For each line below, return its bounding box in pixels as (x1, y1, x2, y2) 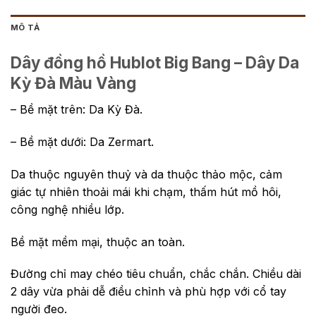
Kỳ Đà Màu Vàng (11, 73, 136, 92)
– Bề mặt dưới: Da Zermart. (11, 134, 154, 149)
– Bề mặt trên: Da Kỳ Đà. (11, 102, 142, 117)
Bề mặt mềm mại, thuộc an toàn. (11, 234, 185, 249)
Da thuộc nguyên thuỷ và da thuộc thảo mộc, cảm (11, 166, 282, 181)
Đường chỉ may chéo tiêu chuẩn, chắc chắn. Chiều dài (11, 267, 301, 281)
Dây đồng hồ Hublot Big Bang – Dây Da (11, 53, 299, 72)
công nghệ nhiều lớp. (11, 202, 124, 217)
